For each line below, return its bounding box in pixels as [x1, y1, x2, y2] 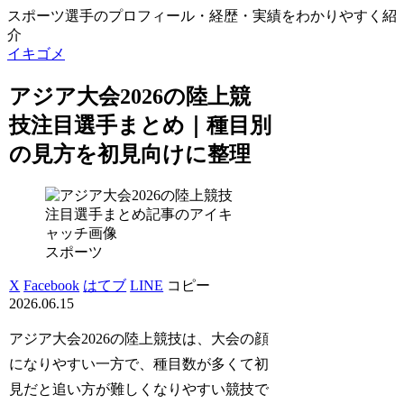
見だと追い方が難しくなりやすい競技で [9, 381, 270, 397]
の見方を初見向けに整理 [9, 142, 252, 166]
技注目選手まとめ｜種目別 [9, 113, 272, 137]
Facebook [23, 277, 80, 293]
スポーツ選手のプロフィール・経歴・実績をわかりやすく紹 [7, 8, 397, 23]
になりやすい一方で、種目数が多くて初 [9, 355, 270, 372]
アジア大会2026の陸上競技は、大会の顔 [9, 330, 270, 346]
